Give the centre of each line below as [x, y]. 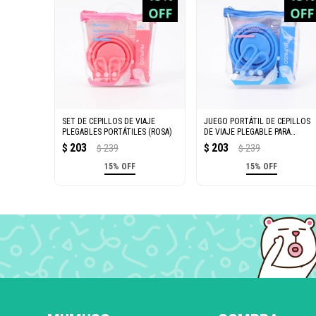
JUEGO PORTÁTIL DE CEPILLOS [257, 121]
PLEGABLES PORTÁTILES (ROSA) [117, 132]
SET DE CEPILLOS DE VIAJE [109, 121]
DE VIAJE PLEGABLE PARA [248, 132]
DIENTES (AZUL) [232, 142]
